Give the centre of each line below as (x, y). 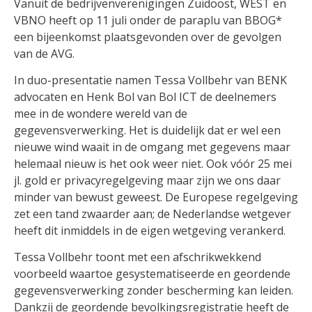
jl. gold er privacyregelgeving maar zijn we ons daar (147, 181)
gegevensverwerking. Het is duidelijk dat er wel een (147, 131)
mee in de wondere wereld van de (101, 114)
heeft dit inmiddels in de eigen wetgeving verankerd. (150, 231)
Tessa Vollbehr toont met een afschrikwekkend (138, 257)
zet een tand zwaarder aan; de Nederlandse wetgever (153, 214)
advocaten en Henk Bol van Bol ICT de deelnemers (145, 97)
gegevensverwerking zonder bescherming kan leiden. (154, 291)
